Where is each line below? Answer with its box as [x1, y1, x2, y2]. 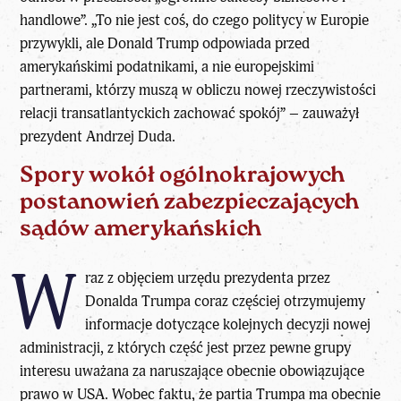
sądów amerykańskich [20, 218, 262, 242]
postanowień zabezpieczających [20, 192, 360, 215]
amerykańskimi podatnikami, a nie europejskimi [20, 56, 315, 76]
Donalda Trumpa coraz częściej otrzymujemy [84, 291, 365, 311]
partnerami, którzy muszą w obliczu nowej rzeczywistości [20, 80, 377, 99]
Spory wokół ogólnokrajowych [20, 165, 346, 188]
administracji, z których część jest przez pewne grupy [20, 337, 352, 357]
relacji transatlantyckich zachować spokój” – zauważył [20, 103, 360, 123]
